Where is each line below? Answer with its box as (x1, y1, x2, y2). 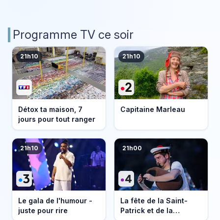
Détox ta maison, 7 (18, 105, 82, 113)
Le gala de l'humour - (18, 196, 92, 205)
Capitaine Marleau (120, 105, 185, 113)
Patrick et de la (120, 206, 173, 215)
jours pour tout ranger (18, 114, 95, 123)
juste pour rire (18, 206, 68, 215)
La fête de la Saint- (120, 196, 188, 205)
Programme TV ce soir (13, 27, 134, 42)
